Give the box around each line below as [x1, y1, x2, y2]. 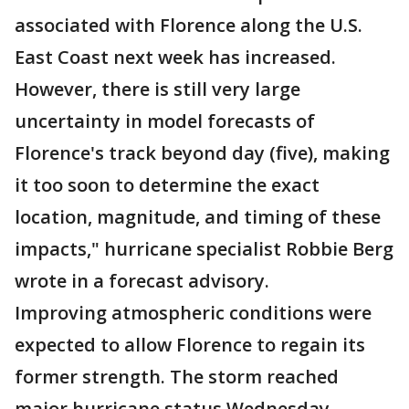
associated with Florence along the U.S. [15, 13, 362, 37]
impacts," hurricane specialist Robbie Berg [15, 236, 393, 261]
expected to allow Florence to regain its [15, 332, 365, 357]
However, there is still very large [15, 77, 300, 101]
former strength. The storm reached [15, 364, 339, 389]
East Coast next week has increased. [15, 45, 336, 69]
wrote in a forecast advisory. [15, 268, 269, 293]
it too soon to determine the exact [15, 173, 320, 197]
